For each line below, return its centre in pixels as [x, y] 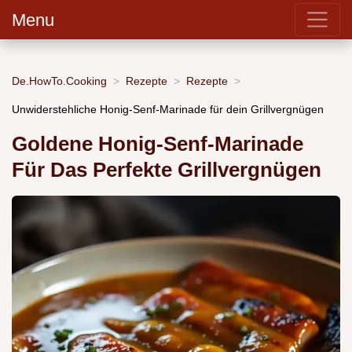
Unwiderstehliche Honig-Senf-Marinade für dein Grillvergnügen [168, 109]
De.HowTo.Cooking [59, 81]
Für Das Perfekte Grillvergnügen [167, 170]
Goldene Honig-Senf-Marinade [158, 144]
